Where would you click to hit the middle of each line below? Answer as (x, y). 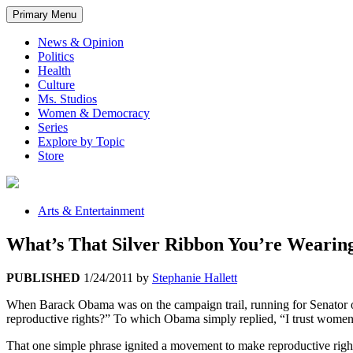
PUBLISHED (43, 278)
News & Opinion (81, 43)
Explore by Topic (81, 142)
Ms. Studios (67, 99)
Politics (56, 57)
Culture (56, 85)
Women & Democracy (94, 113)
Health (54, 71)
